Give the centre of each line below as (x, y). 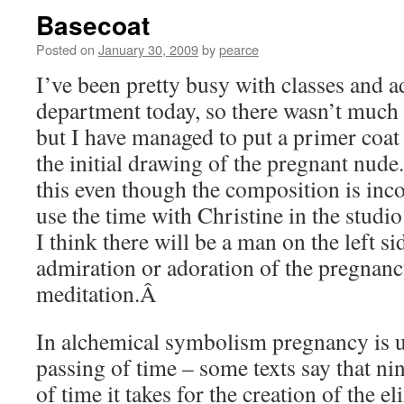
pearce (239, 49)
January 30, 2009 (148, 49)
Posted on (65, 49)
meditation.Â (100, 293)
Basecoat (93, 25)
